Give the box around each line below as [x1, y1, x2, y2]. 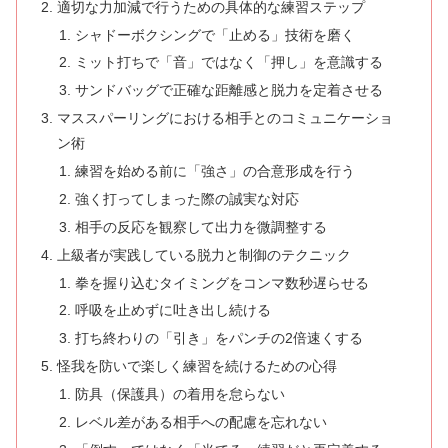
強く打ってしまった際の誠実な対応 [74, 190, 299, 207]
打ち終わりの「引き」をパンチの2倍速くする [74, 330, 363, 347]
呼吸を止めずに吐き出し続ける [74, 302, 271, 319]
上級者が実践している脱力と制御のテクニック [57, 246, 352, 263]
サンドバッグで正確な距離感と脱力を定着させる [74, 82, 383, 99]
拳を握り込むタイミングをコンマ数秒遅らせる [74, 274, 369, 291]
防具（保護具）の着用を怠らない [74, 386, 285, 403]
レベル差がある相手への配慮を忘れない [74, 413, 327, 430]
